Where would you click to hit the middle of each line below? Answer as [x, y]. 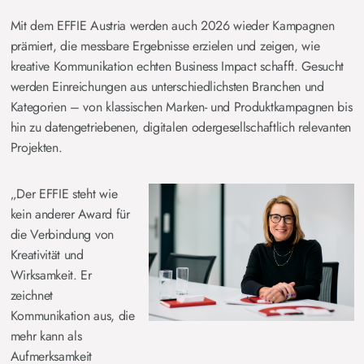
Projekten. [36, 147]
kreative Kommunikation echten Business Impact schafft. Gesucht [177, 66]
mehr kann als [46, 336]
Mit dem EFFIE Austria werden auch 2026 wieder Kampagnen [172, 26]
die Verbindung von [62, 234]
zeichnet [31, 295]
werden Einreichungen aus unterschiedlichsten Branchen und [167, 87]
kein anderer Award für [70, 214]
